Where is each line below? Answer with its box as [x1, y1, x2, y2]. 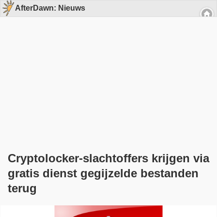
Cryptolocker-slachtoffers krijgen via [8, 151, 209, 165]
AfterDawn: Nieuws [15, 4, 85, 13]
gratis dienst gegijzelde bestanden [8, 166, 199, 180]
